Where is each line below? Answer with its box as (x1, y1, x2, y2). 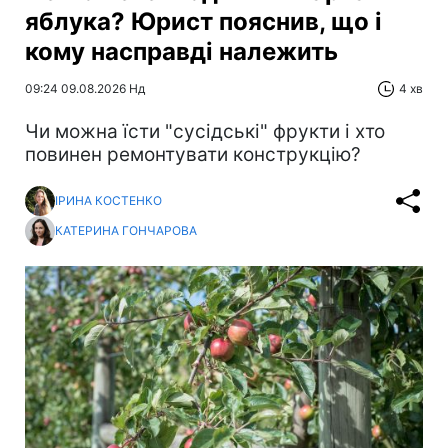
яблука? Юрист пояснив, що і (25, 6, 382, 36)
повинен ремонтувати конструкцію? (25, 142, 361, 166)
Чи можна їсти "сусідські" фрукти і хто (25, 119, 385, 143)
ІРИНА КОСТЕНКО (55, 193, 162, 209)
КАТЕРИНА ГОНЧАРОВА (55, 223, 197, 239)
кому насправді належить (25, 36, 338, 66)
